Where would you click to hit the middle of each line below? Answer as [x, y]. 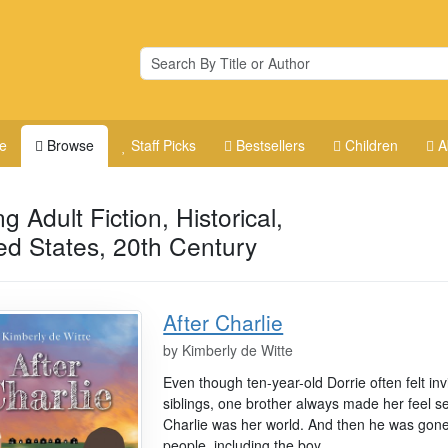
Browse [71, 145]
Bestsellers [271, 145]
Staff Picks [164, 145]
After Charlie [223, 321]
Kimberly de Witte [238, 349]
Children [372, 145]
